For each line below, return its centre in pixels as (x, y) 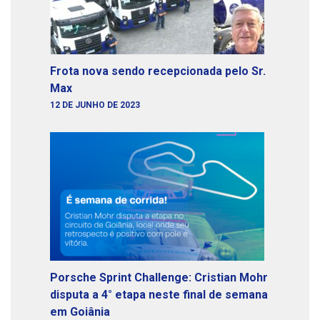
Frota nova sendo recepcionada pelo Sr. (158, 71)
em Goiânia (80, 311)
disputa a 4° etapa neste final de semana (159, 294)
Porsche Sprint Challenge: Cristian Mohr (159, 277)
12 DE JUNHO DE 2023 (95, 105)
